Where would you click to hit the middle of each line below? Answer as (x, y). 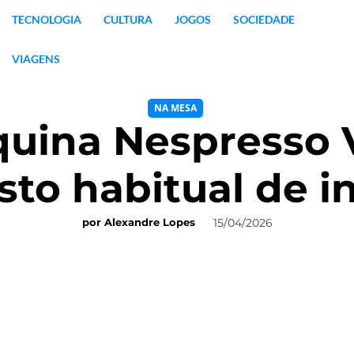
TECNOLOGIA (46, 19)
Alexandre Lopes (149, 222)
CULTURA (128, 19)
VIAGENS (36, 59)
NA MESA (175, 108)
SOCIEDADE (264, 19)
